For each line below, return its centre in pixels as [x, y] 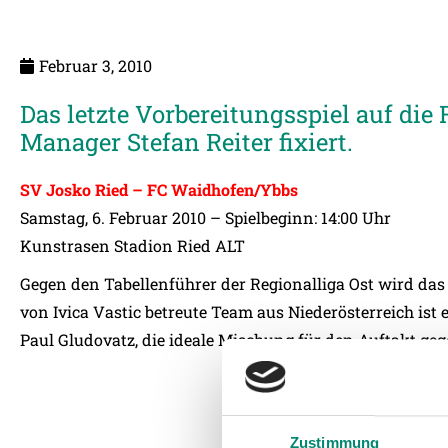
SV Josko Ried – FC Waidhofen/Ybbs [159, 189]
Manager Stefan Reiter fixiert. [186, 142]
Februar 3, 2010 [95, 65]
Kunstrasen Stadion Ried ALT [132, 245]
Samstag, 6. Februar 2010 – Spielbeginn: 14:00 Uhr [205, 217]
